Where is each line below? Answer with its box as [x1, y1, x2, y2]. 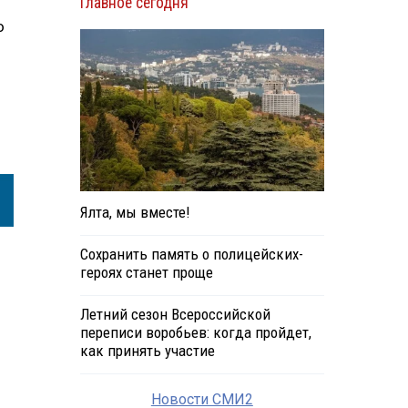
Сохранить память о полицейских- [79, 245, 303, 264]
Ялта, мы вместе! [79, 203, 189, 222]
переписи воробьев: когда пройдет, [79, 323, 311, 342]
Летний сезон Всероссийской [79, 305, 270, 324]
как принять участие [79, 342, 215, 361]
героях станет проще [79, 263, 213, 282]
